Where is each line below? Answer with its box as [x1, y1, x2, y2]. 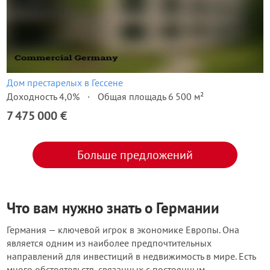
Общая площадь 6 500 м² [98, 90, 204, 102]
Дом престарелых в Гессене [7, 77, 123, 89]
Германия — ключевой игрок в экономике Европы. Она [7, 224, 239, 236]
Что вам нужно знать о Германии [7, 198, 219, 218]
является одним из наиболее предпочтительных [7, 237, 212, 249]
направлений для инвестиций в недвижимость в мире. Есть [7, 250, 256, 262]
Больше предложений [77, 147, 193, 163]
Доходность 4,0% [7, 90, 80, 102]
